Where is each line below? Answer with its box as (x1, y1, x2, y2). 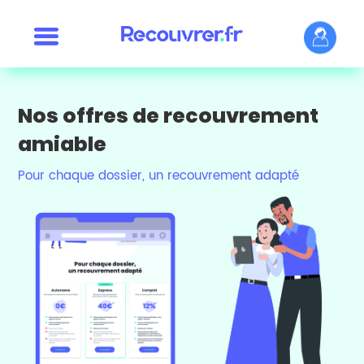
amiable (18, 130, 107, 159)
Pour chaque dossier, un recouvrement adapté (18, 166, 300, 187)
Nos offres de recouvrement (18, 102, 319, 131)
